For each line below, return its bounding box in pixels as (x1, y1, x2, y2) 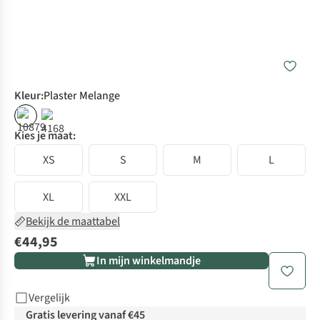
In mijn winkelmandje (96, 253, 201, 269)
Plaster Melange (44, 88, 120, 104)
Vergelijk (29, 290, 70, 306)
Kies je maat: (14, 128, 76, 144)
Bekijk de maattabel (26, 214, 120, 230)
